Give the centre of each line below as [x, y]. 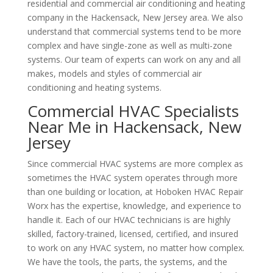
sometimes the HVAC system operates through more [132, 178]
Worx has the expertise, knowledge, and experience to [134, 206]
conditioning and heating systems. [94, 87]
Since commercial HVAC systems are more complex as [135, 164]
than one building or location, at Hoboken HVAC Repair [135, 192]
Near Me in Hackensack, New [134, 127]
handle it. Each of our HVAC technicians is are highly [129, 220]
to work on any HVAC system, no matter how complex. [136, 248]
